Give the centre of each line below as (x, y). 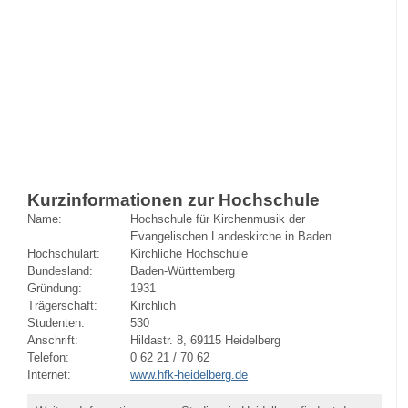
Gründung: (55, 288)
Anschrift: (53, 340)
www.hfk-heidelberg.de (189, 374)
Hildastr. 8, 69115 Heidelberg (206, 340)
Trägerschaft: (62, 305)
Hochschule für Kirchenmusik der (218, 219)
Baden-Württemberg (183, 270)
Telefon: (48, 357)
